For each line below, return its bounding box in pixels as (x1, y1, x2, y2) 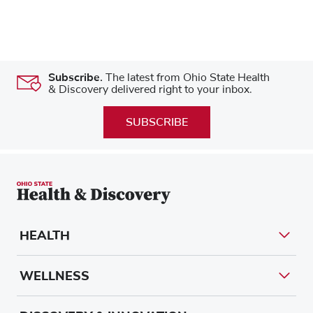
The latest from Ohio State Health (103, 71, 270, 83)
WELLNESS (20, 267, 89, 284)
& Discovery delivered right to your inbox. (48, 83, 252, 95)
